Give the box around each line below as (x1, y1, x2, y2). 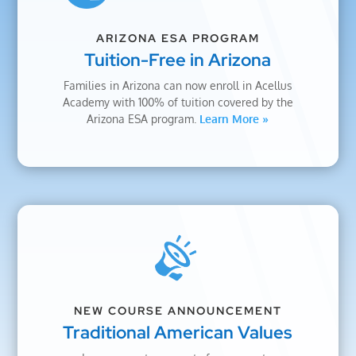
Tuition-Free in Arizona (84, 48, 272, 72)
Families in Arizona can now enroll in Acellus (63, 78, 292, 92)
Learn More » (199, 111, 269, 126)
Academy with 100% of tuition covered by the (62, 95, 293, 109)
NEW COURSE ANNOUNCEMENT (73, 304, 282, 319)
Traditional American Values (63, 321, 293, 345)
